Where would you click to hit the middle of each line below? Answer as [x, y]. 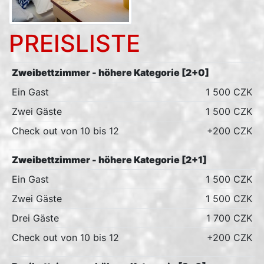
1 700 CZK [230, 218]
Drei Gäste [35, 218]
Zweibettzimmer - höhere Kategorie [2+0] [110, 72]
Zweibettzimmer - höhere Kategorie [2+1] [109, 160]
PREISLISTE [75, 43]
